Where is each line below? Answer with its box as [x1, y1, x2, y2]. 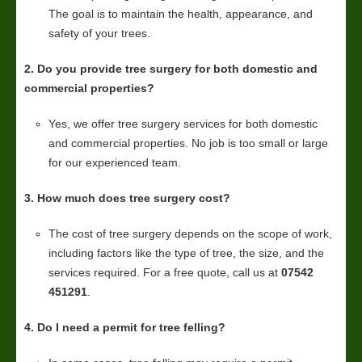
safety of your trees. [48, 26, 150, 40]
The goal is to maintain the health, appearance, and [48, 6, 313, 20]
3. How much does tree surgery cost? [24, 191, 230, 204]
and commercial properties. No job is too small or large [48, 136, 328, 149]
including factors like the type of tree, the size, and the [48, 246, 324, 259]
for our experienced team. [48, 155, 181, 169]
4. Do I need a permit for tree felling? [24, 320, 225, 334]
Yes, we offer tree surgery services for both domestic [48, 116, 318, 130]
